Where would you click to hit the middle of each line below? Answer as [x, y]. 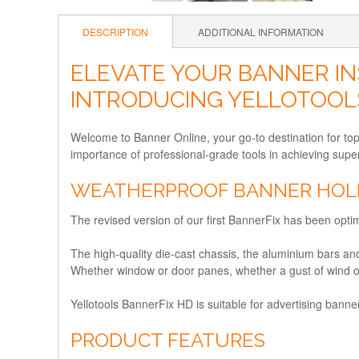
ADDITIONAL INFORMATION [261, 32]
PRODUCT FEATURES [168, 340]
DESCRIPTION [115, 32]
